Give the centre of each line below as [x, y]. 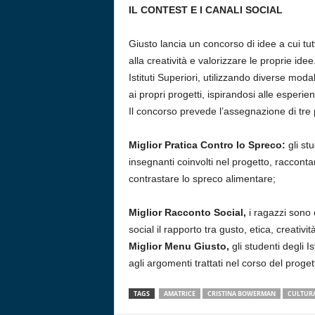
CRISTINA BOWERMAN [241, 294]
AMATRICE [179, 294]
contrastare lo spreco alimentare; [202, 179]
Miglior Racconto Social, [188, 212]
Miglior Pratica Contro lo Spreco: [207, 145]
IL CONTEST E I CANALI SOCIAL [205, 10]
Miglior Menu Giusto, [180, 246]
